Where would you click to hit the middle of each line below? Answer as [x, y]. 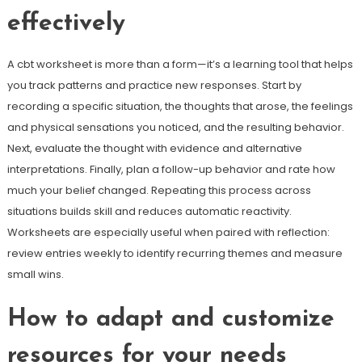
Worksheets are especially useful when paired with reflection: [168, 232]
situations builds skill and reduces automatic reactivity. [149, 211]
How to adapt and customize [170, 320]
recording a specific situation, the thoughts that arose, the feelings [180, 106]
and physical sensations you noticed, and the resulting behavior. [175, 127]
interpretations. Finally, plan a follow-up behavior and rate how [171, 169]
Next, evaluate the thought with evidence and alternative [154, 148]
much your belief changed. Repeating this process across [159, 190]
